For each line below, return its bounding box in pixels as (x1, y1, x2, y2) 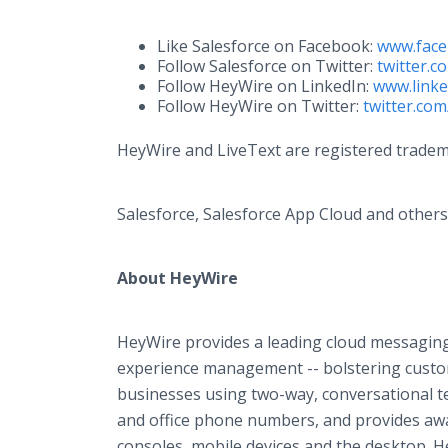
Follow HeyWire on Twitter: (157, 95, 363, 117)
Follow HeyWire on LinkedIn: (157, 75, 373, 97)
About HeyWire (117, 267, 238, 289)
